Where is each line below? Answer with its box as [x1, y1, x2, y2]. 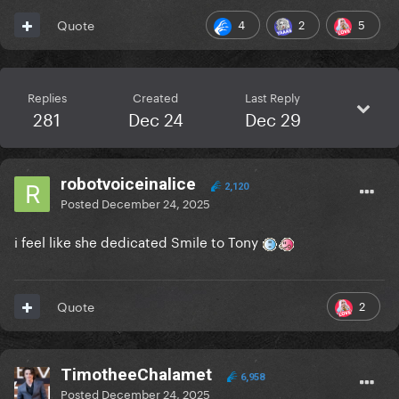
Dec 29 [244, 104, 301, 132]
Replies [27, 87, 67, 106]
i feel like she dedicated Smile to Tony [14, 230, 262, 252]
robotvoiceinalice [61, 174, 196, 195]
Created [133, 87, 178, 106]
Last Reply [245, 87, 300, 106]
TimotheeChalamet [61, 364, 212, 386]
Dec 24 [127, 104, 183, 132]
